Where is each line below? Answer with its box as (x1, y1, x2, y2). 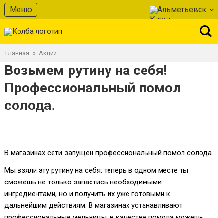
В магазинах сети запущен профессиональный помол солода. (4, 148, 213, 157)
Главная (5, 49, 29, 56)
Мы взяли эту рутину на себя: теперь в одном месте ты (4, 166, 188, 175)
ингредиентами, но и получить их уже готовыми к (4, 189, 170, 198)
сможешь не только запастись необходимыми (4, 178, 162, 186)
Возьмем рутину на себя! (4, 62, 167, 78)
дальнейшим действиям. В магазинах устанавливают (4, 201, 182, 210)
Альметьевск (155, 4, 208, 14)
